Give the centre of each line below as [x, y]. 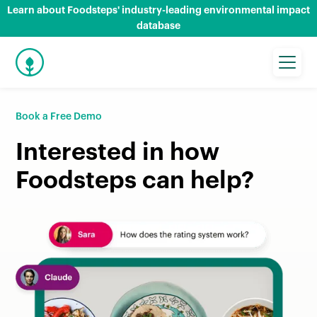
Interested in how [118, 152]
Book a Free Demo [59, 117]
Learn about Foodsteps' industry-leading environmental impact [158, 11]
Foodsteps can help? [135, 180]
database [158, 26]
